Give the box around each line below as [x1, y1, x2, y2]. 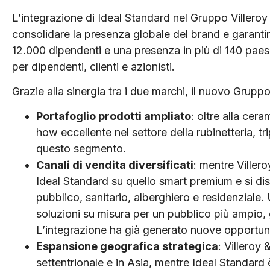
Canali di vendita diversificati [36, 159, 193, 172]
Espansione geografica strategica [36, 240, 218, 253]
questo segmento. [36, 142, 126, 155]
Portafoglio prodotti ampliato [36, 110, 191, 123]
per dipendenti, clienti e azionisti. [12, 60, 175, 73]
